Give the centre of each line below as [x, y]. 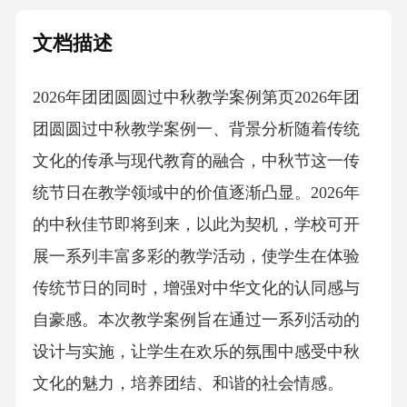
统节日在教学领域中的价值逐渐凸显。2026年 [196, 193]
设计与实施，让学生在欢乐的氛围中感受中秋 [196, 352]
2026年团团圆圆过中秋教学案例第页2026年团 [196, 98]
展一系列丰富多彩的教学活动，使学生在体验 [196, 257]
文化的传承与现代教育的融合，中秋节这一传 [196, 161]
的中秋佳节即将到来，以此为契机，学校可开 [196, 225]
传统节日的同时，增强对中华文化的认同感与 [196, 288]
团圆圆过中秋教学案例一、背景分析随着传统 [196, 129]
